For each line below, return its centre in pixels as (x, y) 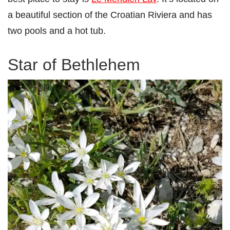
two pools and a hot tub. (57, 31)
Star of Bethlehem (74, 65)
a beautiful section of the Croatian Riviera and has (110, 15)
